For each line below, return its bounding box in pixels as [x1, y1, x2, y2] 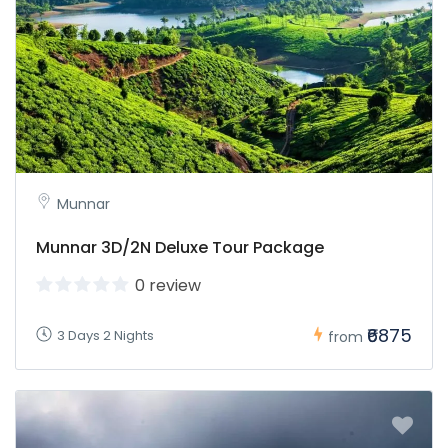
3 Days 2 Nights [57, 325, 154, 345]
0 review [135, 273, 201, 297]
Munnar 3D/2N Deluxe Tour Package [36, 235, 324, 259]
